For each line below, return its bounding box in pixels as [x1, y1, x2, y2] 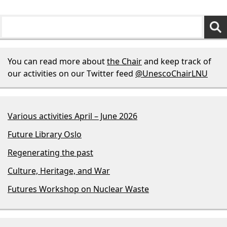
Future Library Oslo [8, 128, 82, 140]
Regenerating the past [8, 146, 93, 158]
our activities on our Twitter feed [8, 67, 135, 79]
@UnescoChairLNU [135, 67, 208, 79]
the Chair [107, 55, 142, 67]
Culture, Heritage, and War [8, 165, 110, 176]
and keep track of [142, 55, 211, 67]
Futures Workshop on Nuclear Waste [8, 183, 149, 195]
